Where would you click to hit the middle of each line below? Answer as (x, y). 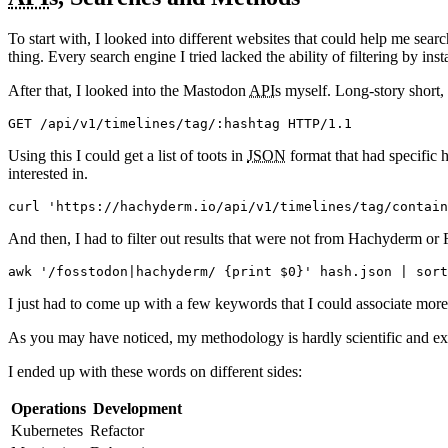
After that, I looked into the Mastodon (128, 91)
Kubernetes (47, 431)
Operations (48, 409)
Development (137, 409)
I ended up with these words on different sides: (155, 372)
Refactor (117, 431)
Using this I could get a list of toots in (127, 156)
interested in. (48, 174)
